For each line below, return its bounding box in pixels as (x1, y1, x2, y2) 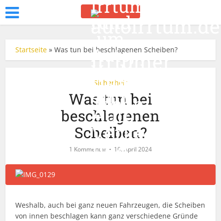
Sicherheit (94, 78, 127, 87)
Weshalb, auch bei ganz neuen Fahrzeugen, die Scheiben (15, 200, 206, 210)
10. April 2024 (114, 145, 152, 153)
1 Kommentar (69, 145, 107, 153)
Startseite (15, 45, 47, 54)
